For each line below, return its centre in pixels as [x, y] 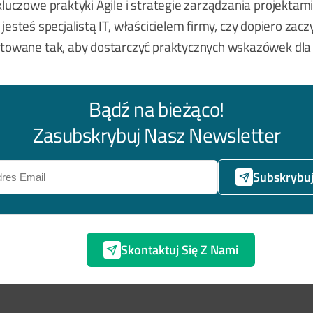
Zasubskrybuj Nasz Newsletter [156, 136]
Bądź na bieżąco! [156, 110]
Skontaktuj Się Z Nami [179, 249]
